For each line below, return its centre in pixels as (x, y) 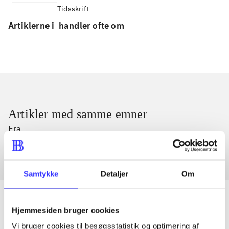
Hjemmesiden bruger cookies (66, 210)
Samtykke (41, 174)
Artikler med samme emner (78, 114)
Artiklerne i (32, 26)
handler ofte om (91, 26)
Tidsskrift (73, 9)
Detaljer (114, 174)
